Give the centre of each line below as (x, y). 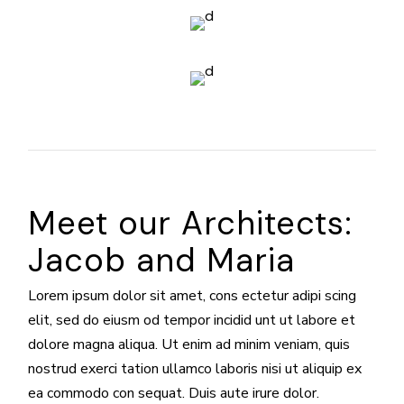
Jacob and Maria (162, 260)
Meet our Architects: (191, 223)
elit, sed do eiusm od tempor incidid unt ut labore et (192, 320)
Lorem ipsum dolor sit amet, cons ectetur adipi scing (193, 295)
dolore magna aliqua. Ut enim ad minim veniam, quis (189, 344)
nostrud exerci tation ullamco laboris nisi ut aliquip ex (195, 368)
